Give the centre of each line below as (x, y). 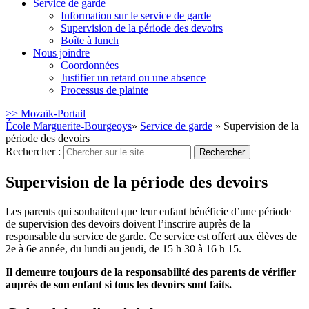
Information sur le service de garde (136, 16)
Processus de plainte (104, 90)
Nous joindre (61, 53)
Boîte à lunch (90, 40)
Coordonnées (90, 65)
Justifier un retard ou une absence (133, 78)
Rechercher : (33, 151)
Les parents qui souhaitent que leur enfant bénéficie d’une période (148, 211)
